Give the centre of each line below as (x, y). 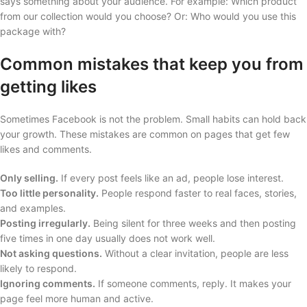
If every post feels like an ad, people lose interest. (171, 177)
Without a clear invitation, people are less (195, 253)
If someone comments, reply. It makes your (193, 283)
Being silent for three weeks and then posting (193, 223)
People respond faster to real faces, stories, (198, 193)
